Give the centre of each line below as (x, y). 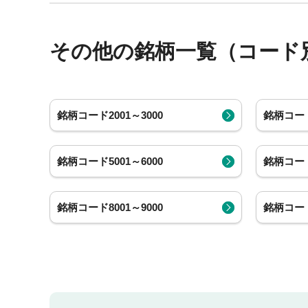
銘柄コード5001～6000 (110, 161)
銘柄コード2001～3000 (110, 115)
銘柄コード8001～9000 (110, 207)
